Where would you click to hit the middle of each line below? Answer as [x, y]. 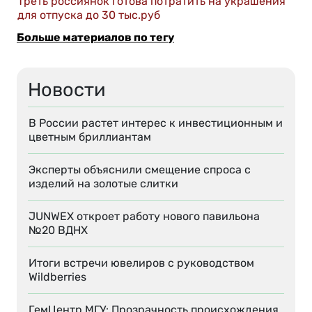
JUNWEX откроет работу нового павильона [144, 217]
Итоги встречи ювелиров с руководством [141, 263]
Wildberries [57, 277]
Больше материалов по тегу [95, 38]
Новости [67, 90]
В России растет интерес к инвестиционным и [156, 123]
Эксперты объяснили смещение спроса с [140, 170]
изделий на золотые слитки [103, 184]
